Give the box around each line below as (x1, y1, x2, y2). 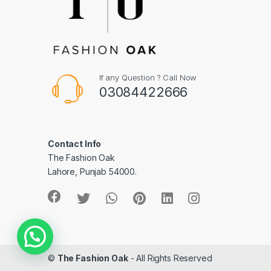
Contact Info (48, 138, 102, 149)
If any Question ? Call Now (99, 72, 197, 82)
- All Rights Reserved (128, 252, 212, 263)
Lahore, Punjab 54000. (48, 166, 137, 177)
